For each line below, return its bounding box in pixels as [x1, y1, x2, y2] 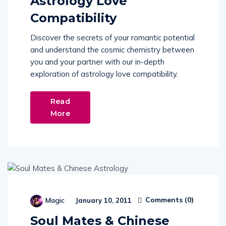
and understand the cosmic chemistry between [30, 45, 194, 55]
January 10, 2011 [73, 196, 132, 204]
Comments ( [143, 195, 187, 204]
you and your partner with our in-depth [30, 57, 164, 67]
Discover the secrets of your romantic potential [30, 33, 195, 43]
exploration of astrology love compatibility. [30, 69, 178, 79]
